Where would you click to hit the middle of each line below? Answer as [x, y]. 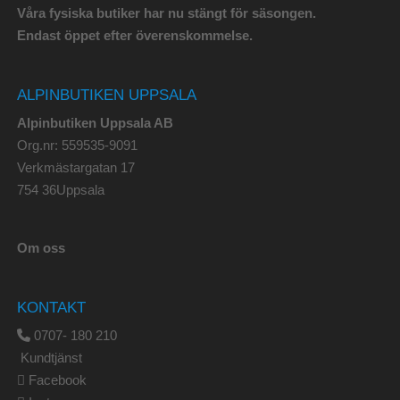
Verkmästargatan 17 [75, 168]
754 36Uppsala [60, 190]
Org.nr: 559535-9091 [77, 146]
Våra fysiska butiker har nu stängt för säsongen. [166, 13]
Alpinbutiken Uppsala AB [95, 123]
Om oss [41, 248]
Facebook [57, 380]
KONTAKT [51, 308]
